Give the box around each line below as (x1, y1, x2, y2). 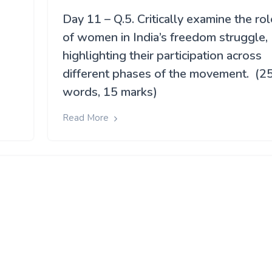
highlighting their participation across (63, 47, 262, 64)
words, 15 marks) (63, 84, 157, 101)
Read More (63, 112, 111, 124)
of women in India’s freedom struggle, (63, 29, 268, 46)
